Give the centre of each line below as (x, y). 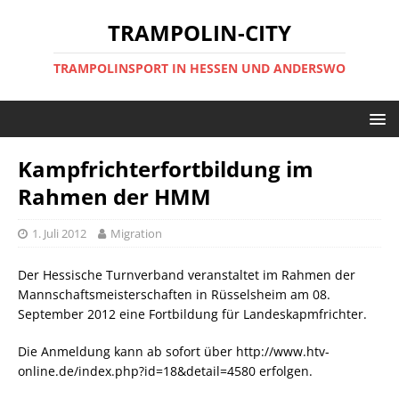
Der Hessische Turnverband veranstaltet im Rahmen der (187, 275)
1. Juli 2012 (59, 233)
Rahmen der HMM (114, 196)
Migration (136, 233)
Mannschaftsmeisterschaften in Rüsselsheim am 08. (174, 294)
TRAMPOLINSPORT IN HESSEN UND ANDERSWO (199, 68)
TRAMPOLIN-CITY (199, 33)
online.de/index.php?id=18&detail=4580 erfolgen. (165, 371)
